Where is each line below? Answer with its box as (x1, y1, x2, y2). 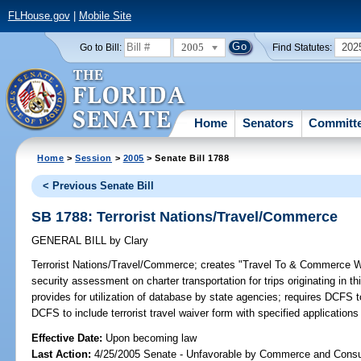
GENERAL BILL (31, 234, 110, 247)
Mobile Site (78, 10, 131, 23)
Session (75, 152, 113, 163)
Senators (243, 115, 294, 130)
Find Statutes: (272, 42, 333, 52)
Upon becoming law (106, 331, 197, 344)
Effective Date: (31, 331, 106, 344)
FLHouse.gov (7, 10, 70, 23)
